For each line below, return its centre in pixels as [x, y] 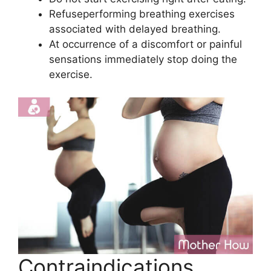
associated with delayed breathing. [135, 29]
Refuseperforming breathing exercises [142, 14]
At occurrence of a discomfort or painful [145, 44]
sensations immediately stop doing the [143, 59]
